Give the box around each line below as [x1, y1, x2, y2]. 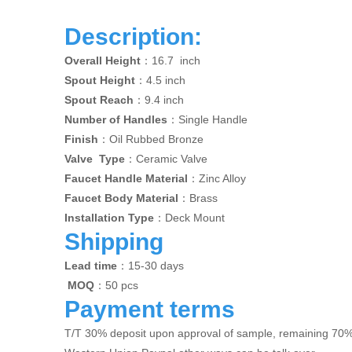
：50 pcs [94, 279, 138, 291]
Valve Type [64, 152, 125, 165]
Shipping [64, 229, 163, 255]
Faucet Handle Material [64, 172, 188, 185]
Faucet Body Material [64, 192, 178, 204]
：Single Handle [167, 113, 247, 126]
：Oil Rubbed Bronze [98, 133, 203, 145]
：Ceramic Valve [125, 152, 207, 165]
